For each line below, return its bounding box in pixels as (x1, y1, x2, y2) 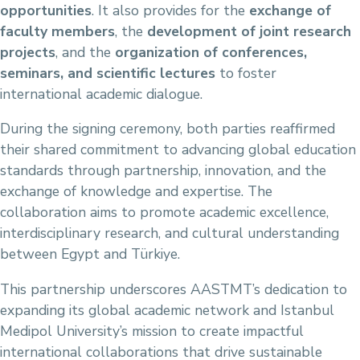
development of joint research (147, 21, 351, 41)
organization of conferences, (115, 42, 307, 62)
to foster (215, 63, 276, 83)
